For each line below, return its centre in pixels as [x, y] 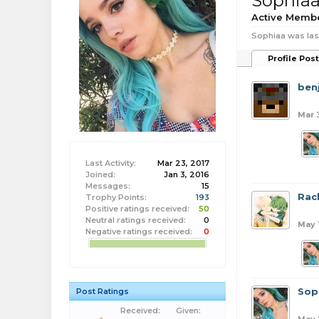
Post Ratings [103, 291]
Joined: [100, 174]
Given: [188, 310]
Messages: [108, 186]
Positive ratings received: [137, 209]
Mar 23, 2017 [183, 163]
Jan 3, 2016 [187, 174]
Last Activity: [111, 163]
